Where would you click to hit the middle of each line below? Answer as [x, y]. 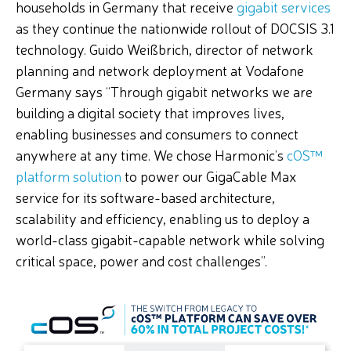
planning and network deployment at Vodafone [160, 70]
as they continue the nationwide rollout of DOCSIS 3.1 [175, 27]
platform [43, 175]
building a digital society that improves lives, [150, 112]
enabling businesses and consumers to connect [157, 133]
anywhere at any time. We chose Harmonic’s [150, 154]
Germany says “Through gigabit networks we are [164, 91]
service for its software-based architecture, [145, 197]
